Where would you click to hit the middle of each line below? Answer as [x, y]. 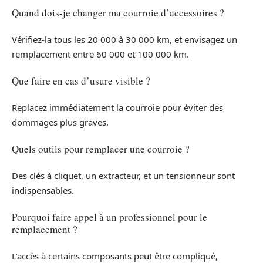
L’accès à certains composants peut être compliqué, [115, 256]
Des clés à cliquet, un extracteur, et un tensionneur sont [123, 175]
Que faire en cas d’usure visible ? [81, 81]
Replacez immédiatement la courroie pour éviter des [117, 107]
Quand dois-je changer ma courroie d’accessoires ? [118, 13]
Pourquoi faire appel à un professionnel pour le [109, 217]
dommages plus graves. [60, 122]
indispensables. [43, 190]
